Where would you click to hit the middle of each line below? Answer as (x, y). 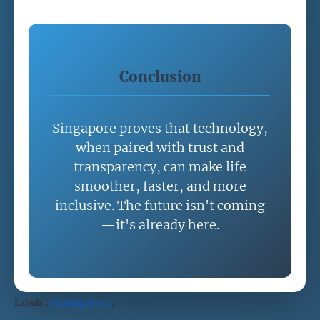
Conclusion (160, 77)
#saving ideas (80, 302)
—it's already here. (160, 224)
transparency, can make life (160, 166)
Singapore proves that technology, (160, 128)
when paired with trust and (160, 147)
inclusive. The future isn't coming (160, 205)
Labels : (31, 302)
